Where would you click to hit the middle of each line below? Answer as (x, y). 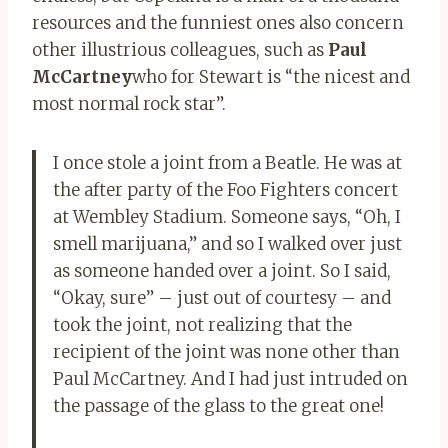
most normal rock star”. (129, 103)
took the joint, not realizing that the (202, 324)
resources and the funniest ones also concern (218, 22)
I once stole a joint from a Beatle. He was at (227, 162)
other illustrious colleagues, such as (180, 49)
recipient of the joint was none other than (226, 351)
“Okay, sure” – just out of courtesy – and (222, 297)
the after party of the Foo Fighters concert (225, 189)
